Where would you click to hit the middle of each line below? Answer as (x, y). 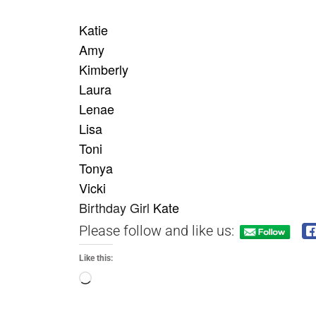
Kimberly (104, 69)
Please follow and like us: (157, 230)
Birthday (103, 207)
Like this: (96, 258)
